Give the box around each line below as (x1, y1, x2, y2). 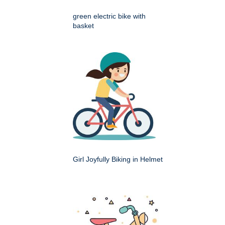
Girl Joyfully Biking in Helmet (73, 155, 163, 164)
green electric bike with (73, 12, 146, 21)
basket (73, 22, 94, 30)
